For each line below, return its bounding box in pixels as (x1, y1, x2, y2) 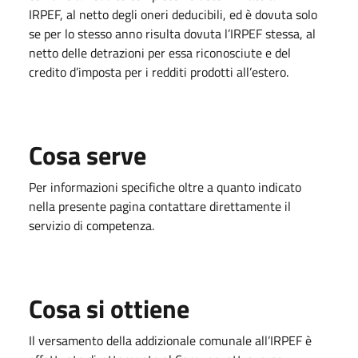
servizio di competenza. (29, 216, 154, 235)
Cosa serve (29, 136, 146, 174)
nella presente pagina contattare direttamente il (29, 197, 291, 216)
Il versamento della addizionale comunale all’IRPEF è (29, 331, 312, 350)
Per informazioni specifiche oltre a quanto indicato (29, 177, 301, 197)
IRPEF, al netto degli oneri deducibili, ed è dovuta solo (29, 5, 317, 24)
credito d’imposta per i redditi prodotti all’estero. (29, 62, 288, 82)
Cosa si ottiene (29, 289, 189, 328)
